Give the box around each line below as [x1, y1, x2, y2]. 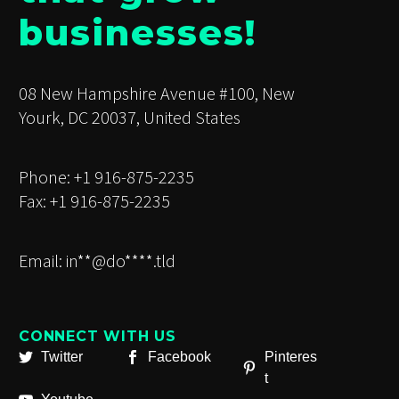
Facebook [148, 349, 211, 365]
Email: [19, 249, 66, 273]
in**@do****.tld [66, 249, 175, 273]
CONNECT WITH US [19, 328, 176, 346]
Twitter [41, 349, 83, 365]
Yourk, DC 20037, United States [19, 106, 240, 129]
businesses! [19, 11, 256, 55]
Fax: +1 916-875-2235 [19, 190, 170, 213]
